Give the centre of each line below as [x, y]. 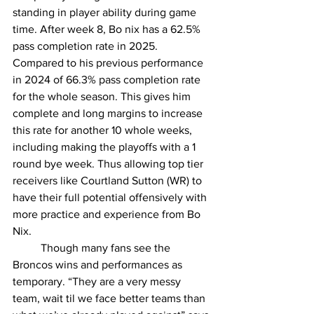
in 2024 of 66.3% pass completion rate [108, 80]
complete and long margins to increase [109, 114]
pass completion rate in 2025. [87, 46]
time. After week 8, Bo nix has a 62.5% [108, 29]
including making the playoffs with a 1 [105, 147]
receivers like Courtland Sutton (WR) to [109, 181]
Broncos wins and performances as [99, 265]
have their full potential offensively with [111, 198]
